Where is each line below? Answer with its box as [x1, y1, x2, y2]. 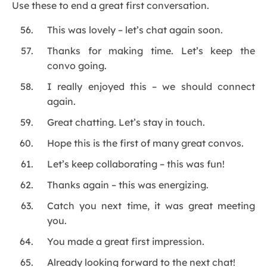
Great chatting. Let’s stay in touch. [47, 116, 206, 129]
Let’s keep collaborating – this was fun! [47, 158, 225, 170]
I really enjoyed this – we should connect [47, 80, 255, 93]
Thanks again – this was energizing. [47, 179, 209, 191]
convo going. [47, 60, 107, 72]
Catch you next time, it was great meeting [47, 200, 255, 212]
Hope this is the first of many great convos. [47, 137, 244, 150]
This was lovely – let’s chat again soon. [47, 24, 223, 36]
